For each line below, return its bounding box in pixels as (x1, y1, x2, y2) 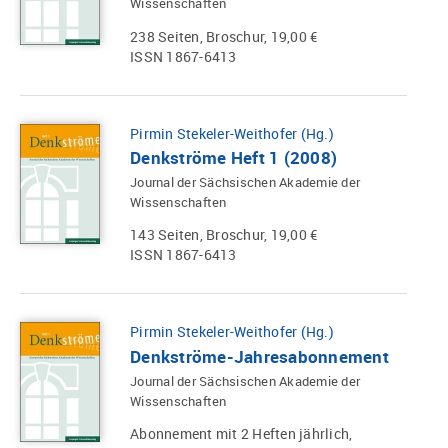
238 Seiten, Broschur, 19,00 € (130, 26, 318, 46)
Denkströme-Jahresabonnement (130, 345, 389, 369)
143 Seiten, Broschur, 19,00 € (130, 225, 318, 245)
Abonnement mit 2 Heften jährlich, (130, 424, 353, 444)
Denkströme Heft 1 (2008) (130, 146, 337, 170)
